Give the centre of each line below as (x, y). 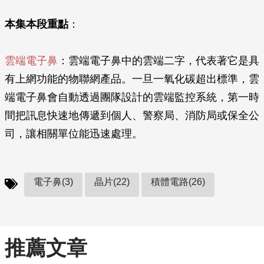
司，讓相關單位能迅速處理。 (74, 134)
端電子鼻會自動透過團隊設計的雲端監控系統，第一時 (132, 97)
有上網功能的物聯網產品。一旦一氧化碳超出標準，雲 (132, 79)
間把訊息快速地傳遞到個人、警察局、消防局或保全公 (132, 115)
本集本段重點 (37, 24)
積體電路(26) (178, 182)
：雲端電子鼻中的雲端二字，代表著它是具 (159, 61)
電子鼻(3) (53, 182)
